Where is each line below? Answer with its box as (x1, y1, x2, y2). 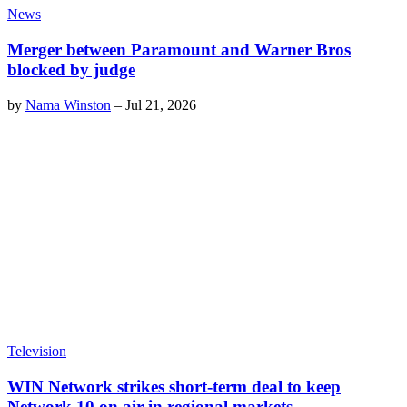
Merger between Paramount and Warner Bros (7, 40, 351, 60)
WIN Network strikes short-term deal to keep (7, 377, 341, 397)
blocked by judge (7, 60, 135, 80)
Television (7, 343, 66, 360)
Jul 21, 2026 (125, 96, 196, 113)
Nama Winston (25, 96, 111, 113)
